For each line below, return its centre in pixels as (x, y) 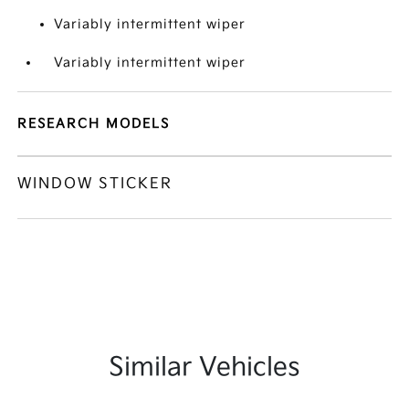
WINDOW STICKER (95, 184)
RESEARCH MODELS (94, 124)
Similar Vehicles (204, 367)
